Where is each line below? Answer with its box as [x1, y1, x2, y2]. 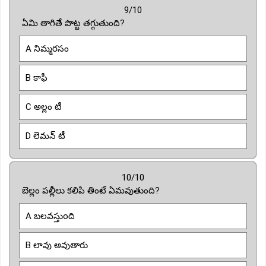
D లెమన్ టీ [26, 130, 65, 141]
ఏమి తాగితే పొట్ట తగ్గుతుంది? [22, 17, 125, 28]
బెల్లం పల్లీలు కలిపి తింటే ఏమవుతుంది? [22, 185, 160, 196]
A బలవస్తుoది [26, 210, 75, 221]
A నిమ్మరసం [26, 43, 69, 54]
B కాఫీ [26, 72, 47, 83]
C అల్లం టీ [26, 101, 62, 112]
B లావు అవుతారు [26, 239, 88, 251]
